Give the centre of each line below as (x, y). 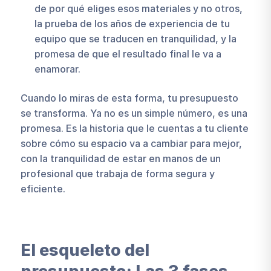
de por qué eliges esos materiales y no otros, (138, 9)
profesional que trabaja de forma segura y (117, 174)
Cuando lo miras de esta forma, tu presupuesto (129, 98)
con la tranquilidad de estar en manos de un (120, 159)
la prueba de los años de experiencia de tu (132, 24)
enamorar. (57, 69)
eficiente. (43, 189)
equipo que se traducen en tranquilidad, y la (135, 39)
